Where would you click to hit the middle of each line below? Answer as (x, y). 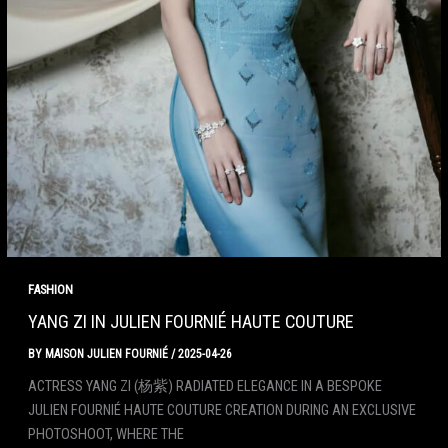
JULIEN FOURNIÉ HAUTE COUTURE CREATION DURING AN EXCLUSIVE (221, 410)
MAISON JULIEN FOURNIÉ (107, 353)
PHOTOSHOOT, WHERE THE (105, 434)
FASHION (50, 289)
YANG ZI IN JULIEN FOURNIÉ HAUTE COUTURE (190, 321)
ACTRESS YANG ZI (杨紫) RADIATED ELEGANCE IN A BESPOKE (204, 386)
